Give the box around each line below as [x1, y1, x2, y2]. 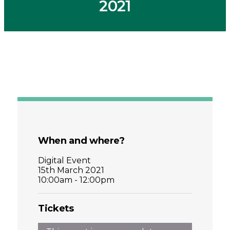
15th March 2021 [38, 165, 105, 175]
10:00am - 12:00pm [38, 175, 115, 185]
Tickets [38, 202, 74, 214]
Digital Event [38, 155, 91, 165]
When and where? [38, 135, 125, 147]
